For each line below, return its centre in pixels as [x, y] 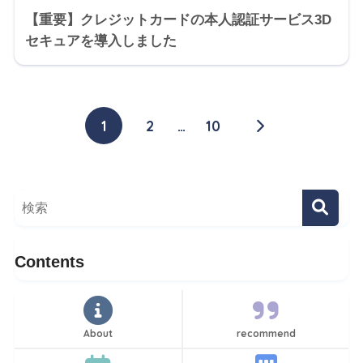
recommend [266, 334]
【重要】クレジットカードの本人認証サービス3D [178, 20]
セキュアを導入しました [100, 41]
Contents [49, 261]
